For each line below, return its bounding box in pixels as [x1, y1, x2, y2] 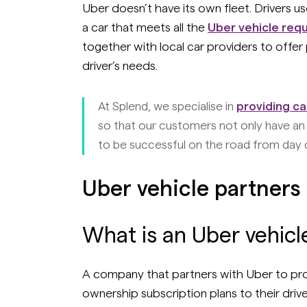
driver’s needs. [82, 59, 158, 72]
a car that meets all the [82, 21, 208, 34]
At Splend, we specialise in [98, 100, 236, 112]
